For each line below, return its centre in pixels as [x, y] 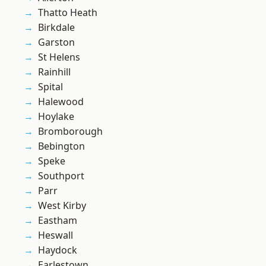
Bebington [61, 146]
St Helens [59, 57]
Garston [56, 42]
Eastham [58, 221]
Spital [50, 87]
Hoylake [56, 117]
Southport [61, 176]
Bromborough [70, 132]
